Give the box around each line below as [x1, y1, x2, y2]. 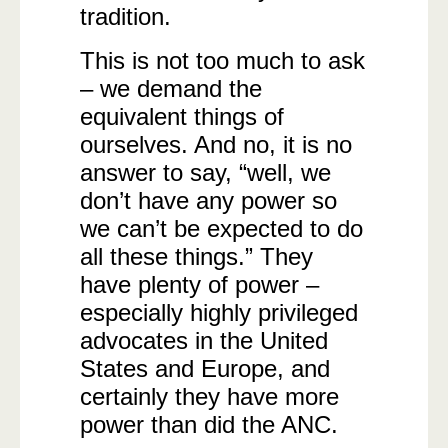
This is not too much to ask [80, 47, 365, 74]
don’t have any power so [80, 187, 337, 214]
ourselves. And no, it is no [80, 131, 352, 158]
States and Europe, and [80, 355, 330, 382]
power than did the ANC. [80, 411, 338, 438]
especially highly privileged [80, 299, 358, 326]
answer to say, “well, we [80, 159, 331, 186]
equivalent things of [80, 103, 284, 130]
